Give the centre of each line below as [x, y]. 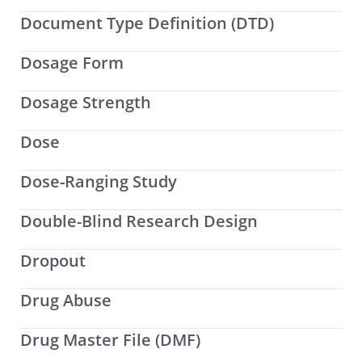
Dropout [53, 261]
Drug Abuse [66, 301]
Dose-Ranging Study [99, 182]
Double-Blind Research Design [139, 221]
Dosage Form [72, 63]
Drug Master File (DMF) [110, 340]
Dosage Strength [86, 103]
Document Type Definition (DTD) [147, 23]
